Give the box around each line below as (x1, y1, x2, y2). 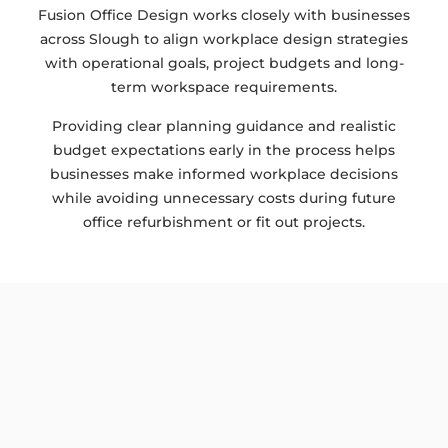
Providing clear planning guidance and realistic (52, 116, 396, 135)
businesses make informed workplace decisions (50, 164, 398, 183)
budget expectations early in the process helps (53, 140, 395, 159)
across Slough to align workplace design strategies (40, 30, 408, 49)
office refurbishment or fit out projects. (83, 212, 365, 231)
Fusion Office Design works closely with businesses (38, 6, 410, 25)
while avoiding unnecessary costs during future (52, 188, 396, 207)
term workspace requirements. (111, 78, 337, 97)
